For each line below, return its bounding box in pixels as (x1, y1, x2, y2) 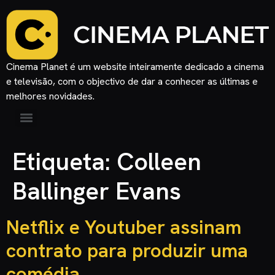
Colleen (117, 145, 201, 177)
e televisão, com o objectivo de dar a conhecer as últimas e (6, 74, 258, 88)
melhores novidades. (6, 89, 95, 103)
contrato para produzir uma (6, 237, 248, 263)
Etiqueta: (12, 145, 117, 177)
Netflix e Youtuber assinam (6, 214, 241, 240)
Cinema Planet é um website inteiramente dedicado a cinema (6, 60, 264, 73)
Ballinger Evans (12, 174, 181, 207)
